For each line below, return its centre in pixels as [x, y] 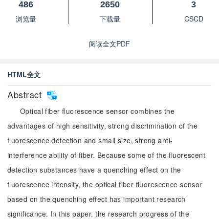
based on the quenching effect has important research [97, 199]
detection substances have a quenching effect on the [94, 170]
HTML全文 [24, 74]
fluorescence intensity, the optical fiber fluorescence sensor [105, 184]
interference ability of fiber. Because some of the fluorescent [107, 155]
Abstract [26, 94]
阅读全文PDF [109, 44]
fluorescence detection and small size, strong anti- [90, 140]
